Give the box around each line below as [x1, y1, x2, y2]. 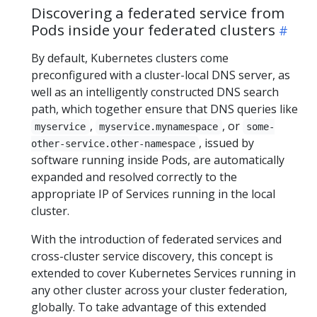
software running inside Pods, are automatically [31, 152, 284, 168]
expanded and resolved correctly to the [31, 169, 237, 185]
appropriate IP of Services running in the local [31, 186, 275, 202]
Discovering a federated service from [31, 3, 284, 23]
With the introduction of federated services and [31, 231, 282, 247]
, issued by [199, 135, 255, 151]
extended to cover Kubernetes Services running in [31, 265, 296, 281]
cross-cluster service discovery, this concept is [31, 248, 273, 264]
